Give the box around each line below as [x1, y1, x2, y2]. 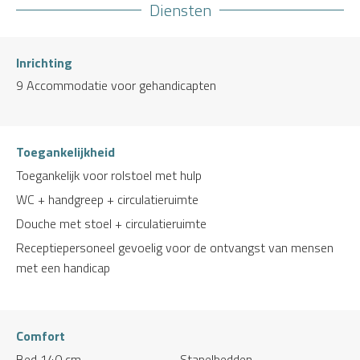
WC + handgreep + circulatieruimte [16, 189, 198, 209]
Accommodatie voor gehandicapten [27, 75, 216, 95]
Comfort [16, 325, 65, 346]
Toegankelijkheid [16, 141, 115, 162]
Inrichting [16, 52, 72, 72]
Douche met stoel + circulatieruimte [16, 213, 207, 233]
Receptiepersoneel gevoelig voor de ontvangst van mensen [16, 237, 333, 257]
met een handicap [16, 257, 110, 277]
